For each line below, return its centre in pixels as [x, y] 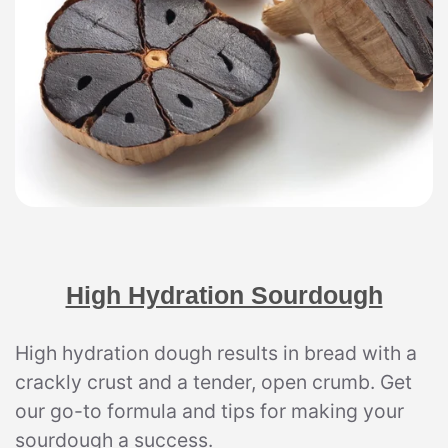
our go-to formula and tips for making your [209, 410]
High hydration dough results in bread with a [216, 352]
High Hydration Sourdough [224, 294]
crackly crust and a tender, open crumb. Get [213, 381]
